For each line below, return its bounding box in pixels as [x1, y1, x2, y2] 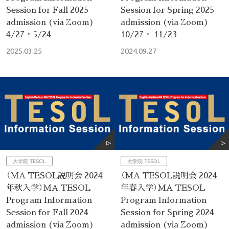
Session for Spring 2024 [121, 206, 214, 218]
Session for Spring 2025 [121, 4, 214, 16]
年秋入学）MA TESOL [6, 181, 90, 194]
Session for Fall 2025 [6, 4, 88, 16]
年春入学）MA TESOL [121, 181, 205, 194]
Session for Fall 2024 [6, 206, 88, 218]
